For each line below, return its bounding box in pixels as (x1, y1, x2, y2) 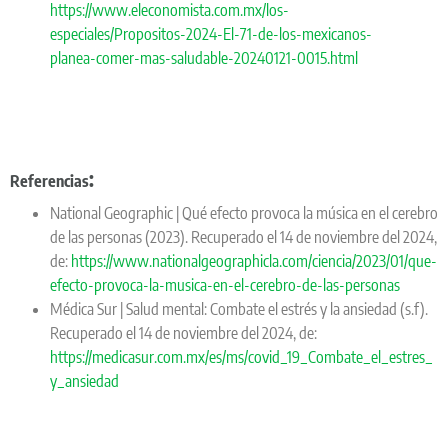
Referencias (10, 170, 89, 191)
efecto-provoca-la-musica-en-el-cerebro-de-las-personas (50, 274, 400, 295)
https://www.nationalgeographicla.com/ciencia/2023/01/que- (71, 250, 437, 271)
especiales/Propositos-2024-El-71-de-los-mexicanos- (50, 23, 372, 44)
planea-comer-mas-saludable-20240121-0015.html (50, 47, 358, 68)
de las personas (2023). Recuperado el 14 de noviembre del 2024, (50, 226, 437, 247)
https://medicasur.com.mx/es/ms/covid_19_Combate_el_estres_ (50, 346, 433, 367)
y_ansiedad (50, 370, 119, 391)
